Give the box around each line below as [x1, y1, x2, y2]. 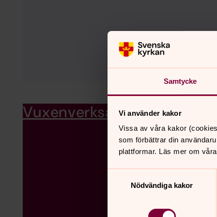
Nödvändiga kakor [130, 181, 193, 190]
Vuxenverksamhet [22, 102, 152, 122]
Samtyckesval [107, 170, 154, 178]
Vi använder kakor [118, 108, 182, 117]
